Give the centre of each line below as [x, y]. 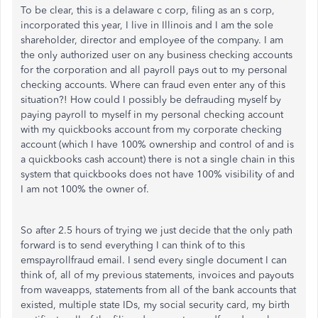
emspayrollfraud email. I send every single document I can [154, 260]
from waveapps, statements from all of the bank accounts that [158, 290]
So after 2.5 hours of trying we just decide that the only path [157, 230]
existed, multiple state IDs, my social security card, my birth [155, 305]
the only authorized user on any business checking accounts [157, 55]
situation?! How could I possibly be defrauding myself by [151, 99]
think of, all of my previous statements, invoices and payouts [157, 275]
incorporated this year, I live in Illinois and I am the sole [147, 25]
